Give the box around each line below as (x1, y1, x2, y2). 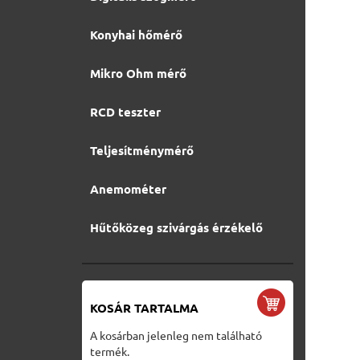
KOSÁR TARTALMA (90, 300, 198, 316)
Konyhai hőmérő (90, 27, 182, 43)
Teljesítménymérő (90, 142, 194, 158)
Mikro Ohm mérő (90, 65, 186, 81)
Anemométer (90, 181, 166, 197)
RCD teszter (90, 104, 161, 120)
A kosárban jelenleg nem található (90, 328, 262, 342)
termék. (90, 344, 129, 358)
